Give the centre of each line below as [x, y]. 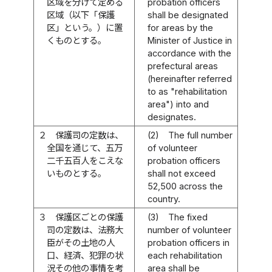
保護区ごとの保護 [90, 217]
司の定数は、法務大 [85, 229]
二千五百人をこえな [85, 160]
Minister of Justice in [190, 40]
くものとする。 [77, 40]
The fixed [188, 217]
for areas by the [181, 27]
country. [164, 199]
